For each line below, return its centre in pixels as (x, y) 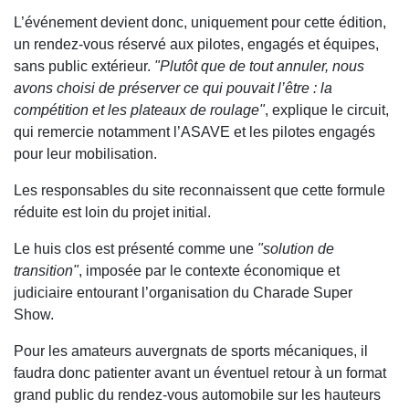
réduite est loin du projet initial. (112, 213)
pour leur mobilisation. (85, 154)
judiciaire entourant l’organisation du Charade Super (183, 293)
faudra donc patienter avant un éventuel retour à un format (200, 373)
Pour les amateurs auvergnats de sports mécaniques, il (191, 351)
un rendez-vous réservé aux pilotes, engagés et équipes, (196, 45)
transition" (46, 271)
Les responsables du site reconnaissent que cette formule (199, 191)
